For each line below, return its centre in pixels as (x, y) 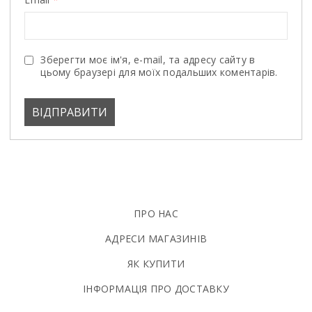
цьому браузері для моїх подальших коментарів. (159, 72)
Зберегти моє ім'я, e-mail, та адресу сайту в (148, 59)
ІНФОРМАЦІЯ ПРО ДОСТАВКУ (156, 288)
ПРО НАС (156, 213)
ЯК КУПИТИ (156, 263)
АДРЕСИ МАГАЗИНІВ (156, 238)
